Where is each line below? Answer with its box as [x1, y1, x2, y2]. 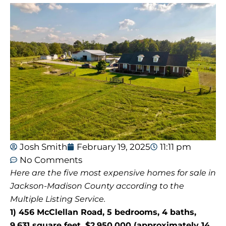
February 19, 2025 [77, 142, 150, 152]
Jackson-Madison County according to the [10, 181, 184, 191]
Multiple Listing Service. [10, 194, 105, 204]
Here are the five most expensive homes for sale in [10, 168, 216, 178]
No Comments [20, 155, 82, 165]
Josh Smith [20, 142, 67, 152]
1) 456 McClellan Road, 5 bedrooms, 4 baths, [10, 207, 196, 217]
